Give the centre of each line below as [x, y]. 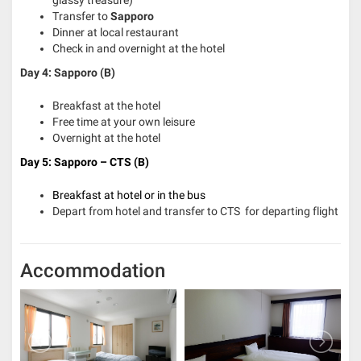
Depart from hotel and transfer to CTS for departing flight [195, 212]
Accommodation [93, 271]
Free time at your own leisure [124, 122]
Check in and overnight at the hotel [139, 49]
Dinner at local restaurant [116, 33]
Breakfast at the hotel [106, 106]
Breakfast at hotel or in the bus [129, 195]
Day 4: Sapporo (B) [68, 73]
